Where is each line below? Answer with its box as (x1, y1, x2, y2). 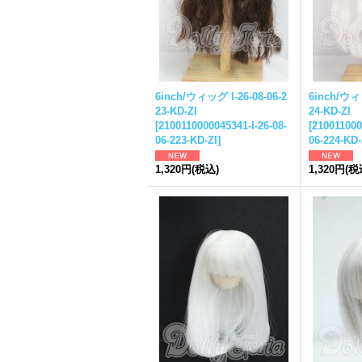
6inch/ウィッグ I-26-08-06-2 (155, 90, 287, 103)
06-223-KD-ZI (155, 134, 217, 146)
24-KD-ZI (309, 105, 351, 117)
